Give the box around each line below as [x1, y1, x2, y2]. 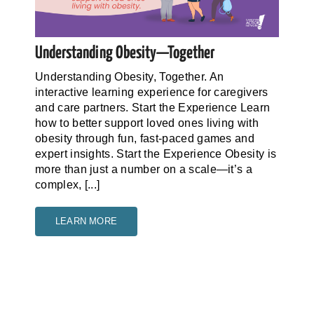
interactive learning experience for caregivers [34, 86, 268, 98]
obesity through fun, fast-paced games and [34, 132, 255, 144]
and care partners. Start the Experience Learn [34, 101, 271, 114]
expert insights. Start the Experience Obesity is [34, 147, 277, 160]
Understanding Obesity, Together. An [34, 70, 224, 83]
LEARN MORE [55, 215, 117, 226]
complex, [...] [34, 178, 100, 191]
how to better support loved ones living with [34, 116, 259, 129]
